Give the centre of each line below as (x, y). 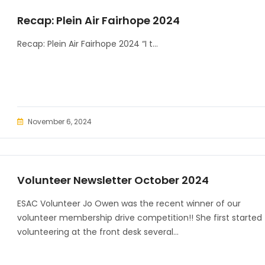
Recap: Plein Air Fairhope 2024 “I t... (88, 44)
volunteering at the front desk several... (98, 232)
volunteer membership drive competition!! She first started (140, 218)
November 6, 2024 (60, 122)
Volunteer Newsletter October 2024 (113, 180)
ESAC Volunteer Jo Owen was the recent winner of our (129, 203)
